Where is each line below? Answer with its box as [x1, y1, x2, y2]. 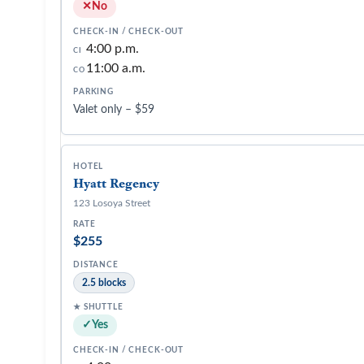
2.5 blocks [82, 278, 126, 288]
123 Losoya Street [73, 198, 150, 208]
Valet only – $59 [73, 104, 154, 115]
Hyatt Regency [73, 175, 159, 192]
